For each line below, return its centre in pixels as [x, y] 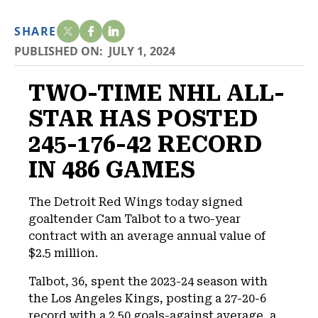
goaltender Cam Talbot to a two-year [135, 219]
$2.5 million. [63, 253]
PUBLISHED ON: [59, 51]
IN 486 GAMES [112, 170]
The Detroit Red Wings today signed [136, 202]
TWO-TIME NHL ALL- [157, 93]
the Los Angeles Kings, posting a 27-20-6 [147, 298]
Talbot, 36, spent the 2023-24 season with [148, 281]
